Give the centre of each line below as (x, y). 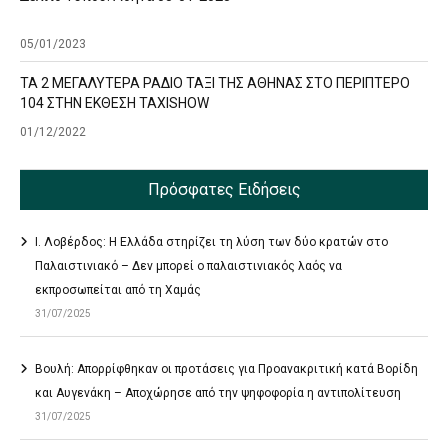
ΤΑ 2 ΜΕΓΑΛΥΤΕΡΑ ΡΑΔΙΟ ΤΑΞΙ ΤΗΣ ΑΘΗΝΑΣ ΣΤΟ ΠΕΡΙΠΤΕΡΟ (215, 83)
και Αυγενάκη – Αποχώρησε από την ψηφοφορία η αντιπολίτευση (218, 392)
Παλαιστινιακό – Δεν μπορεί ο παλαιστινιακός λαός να (188, 265)
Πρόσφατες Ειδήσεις (224, 189)
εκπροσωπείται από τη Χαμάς (118, 289)
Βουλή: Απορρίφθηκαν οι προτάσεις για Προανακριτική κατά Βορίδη (226, 368)
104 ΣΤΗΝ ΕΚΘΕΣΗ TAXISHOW (114, 103)
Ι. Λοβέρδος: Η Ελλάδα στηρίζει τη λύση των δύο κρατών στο (211, 241)
